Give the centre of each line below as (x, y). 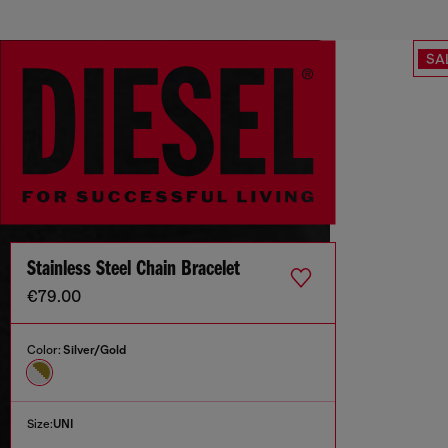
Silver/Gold (94, 350)
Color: (45, 350)
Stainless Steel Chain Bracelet (133, 270)
